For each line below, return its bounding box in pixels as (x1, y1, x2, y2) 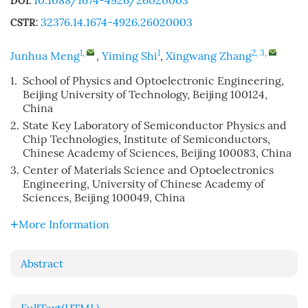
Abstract (21, 257, 63, 270)
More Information (19, 218, 109, 231)
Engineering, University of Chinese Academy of (23, 177, 264, 190)
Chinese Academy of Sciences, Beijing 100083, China (23, 146, 291, 159)
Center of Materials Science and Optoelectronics (23, 164, 274, 177)
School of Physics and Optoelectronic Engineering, (23, 74, 284, 87)
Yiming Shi (102, 49, 157, 63)
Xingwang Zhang (166, 49, 252, 63)
